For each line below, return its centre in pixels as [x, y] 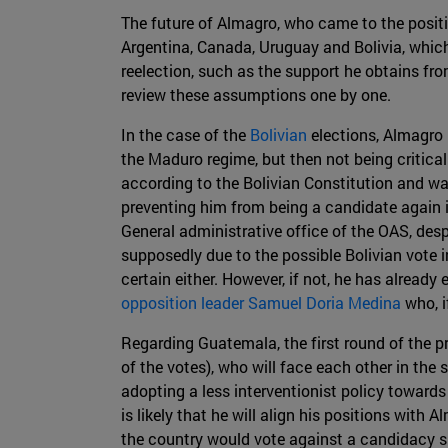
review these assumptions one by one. [256, 95]
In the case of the [185, 135]
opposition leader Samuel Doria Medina [261, 303]
